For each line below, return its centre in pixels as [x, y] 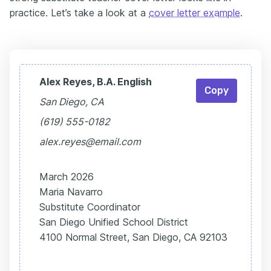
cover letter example [194, 13]
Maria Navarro [71, 192]
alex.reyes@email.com [90, 142]
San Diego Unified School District [114, 222]
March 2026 [67, 177]
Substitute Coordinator [90, 207]
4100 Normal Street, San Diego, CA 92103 [133, 237]
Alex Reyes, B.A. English [96, 82]
